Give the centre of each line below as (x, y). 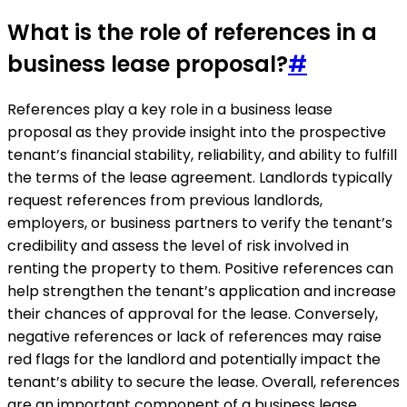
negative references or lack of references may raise (194, 336)
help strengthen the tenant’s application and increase (202, 291)
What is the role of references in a (192, 32)
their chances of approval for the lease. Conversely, (193, 313)
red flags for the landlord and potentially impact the (194, 359)
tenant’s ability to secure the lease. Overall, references (203, 382)
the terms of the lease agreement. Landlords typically (200, 177)
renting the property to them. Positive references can (200, 268)
